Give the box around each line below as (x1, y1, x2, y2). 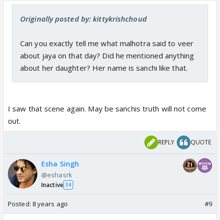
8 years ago (32, 199, 68, 208)
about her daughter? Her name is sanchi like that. (20, 62, 188, 73)
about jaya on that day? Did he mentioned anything (20, 50, 194, 60)
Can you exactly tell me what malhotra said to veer (20, 38, 194, 48)
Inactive (41, 180, 63, 189)
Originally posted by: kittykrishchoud (20, 13, 147, 24)
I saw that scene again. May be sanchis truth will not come (8, 103, 206, 113)
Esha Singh (41, 159, 79, 168)
